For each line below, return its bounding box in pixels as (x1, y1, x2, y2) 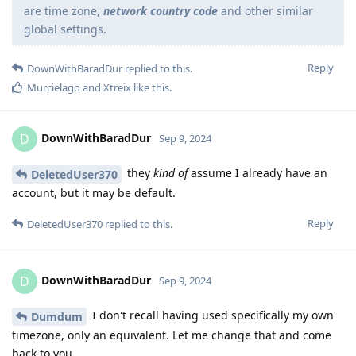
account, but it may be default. (12, 185, 176, 201)
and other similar (218, 3, 313, 19)
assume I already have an (188, 165, 327, 181)
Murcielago (27, 80, 80, 95)
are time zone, (24, 3, 103, 19)
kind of (153, 165, 188, 181)
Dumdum (31, 308, 83, 324)
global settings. (24, 21, 106, 37)
